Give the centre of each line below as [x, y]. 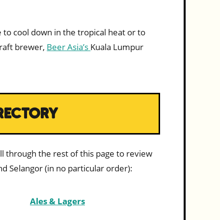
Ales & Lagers [57, 201]
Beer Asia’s [69, 47]
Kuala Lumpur [117, 47]
